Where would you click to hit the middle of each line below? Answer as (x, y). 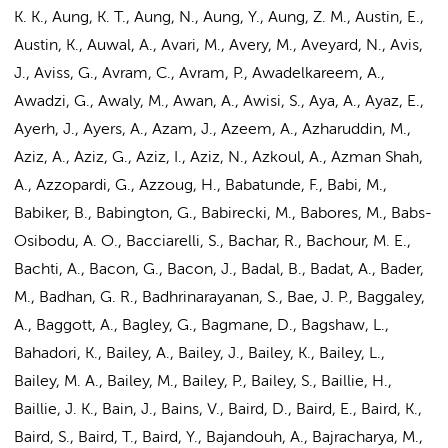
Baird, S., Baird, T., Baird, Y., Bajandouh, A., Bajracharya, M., (218, 438)
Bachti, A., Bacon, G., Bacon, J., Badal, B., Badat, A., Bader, (219, 270)
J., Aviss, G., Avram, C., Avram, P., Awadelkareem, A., (199, 74)
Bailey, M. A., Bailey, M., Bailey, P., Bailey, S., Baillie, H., (203, 382)
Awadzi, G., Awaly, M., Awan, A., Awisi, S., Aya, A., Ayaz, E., (219, 102)
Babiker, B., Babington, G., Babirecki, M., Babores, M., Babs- (223, 214)
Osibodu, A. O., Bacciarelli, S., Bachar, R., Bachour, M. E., (212, 242)
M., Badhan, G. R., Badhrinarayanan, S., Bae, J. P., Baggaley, (219, 298)
